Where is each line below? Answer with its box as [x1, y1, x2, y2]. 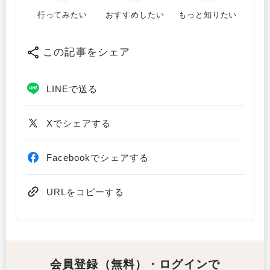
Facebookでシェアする [46, 152, 149, 163]
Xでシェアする [46, 118, 111, 128]
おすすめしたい [105, 10, 165, 20]
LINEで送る [46, 83, 98, 94]
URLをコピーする [46, 186, 125, 197]
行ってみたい [37, 10, 88, 20]
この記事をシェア [43, 46, 131, 58]
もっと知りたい [178, 10, 237, 20]
